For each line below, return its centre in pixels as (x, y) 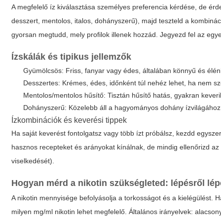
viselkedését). (33, 161)
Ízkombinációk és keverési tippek (69, 120)
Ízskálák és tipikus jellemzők (72, 57)
